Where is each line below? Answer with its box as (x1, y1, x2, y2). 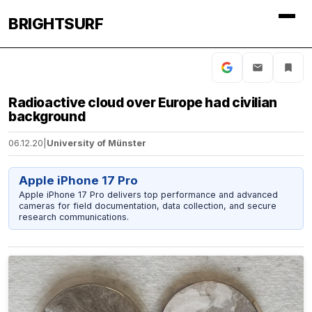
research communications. (18, 211, 129, 222)
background (8, 108, 86, 125)
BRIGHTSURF (8, 15, 103, 33)
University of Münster (47, 138, 146, 149)
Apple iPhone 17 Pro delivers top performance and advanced (18, 189, 278, 200)
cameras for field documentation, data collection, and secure (18, 200, 276, 211)
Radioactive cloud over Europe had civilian (8, 94, 277, 111)
